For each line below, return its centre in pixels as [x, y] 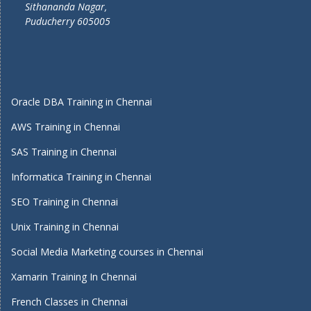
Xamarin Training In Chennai [74, 277]
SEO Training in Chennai [65, 202]
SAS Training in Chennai [64, 152]
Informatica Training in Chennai [81, 177]
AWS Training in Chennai [66, 127]
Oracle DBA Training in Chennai [82, 102]
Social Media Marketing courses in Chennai [107, 252]
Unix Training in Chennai [65, 227]
